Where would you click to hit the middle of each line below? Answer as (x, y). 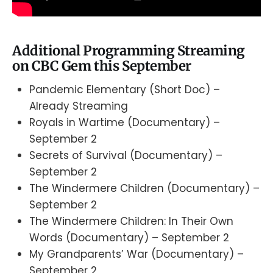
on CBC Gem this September (102, 66)
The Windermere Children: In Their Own (131, 222)
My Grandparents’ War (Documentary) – (136, 254)
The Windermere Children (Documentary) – (144, 189)
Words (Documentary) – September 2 (129, 238)
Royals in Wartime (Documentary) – (125, 123)
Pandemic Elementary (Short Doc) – (125, 90)
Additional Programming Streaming (129, 50)
